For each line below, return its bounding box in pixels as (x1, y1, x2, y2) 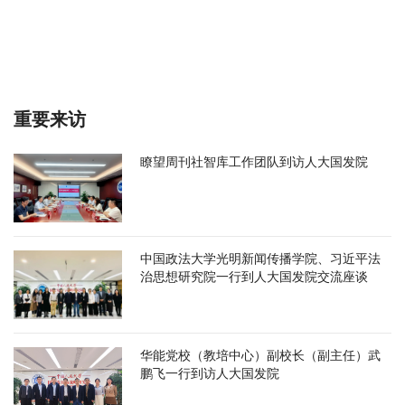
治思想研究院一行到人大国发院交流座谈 (140, 269, 368, 284)
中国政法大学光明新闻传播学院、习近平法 (140, 251, 381, 266)
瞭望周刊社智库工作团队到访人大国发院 (140, 155, 368, 169)
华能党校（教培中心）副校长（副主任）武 (140, 348, 381, 363)
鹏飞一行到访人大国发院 (140, 366, 279, 381)
